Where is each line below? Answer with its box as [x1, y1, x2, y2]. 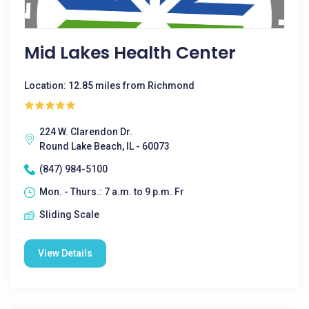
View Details [38, 248, 92, 259]
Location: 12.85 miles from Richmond [24, 80, 195, 91]
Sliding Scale [39, 209, 99, 220]
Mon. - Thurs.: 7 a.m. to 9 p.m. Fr [39, 186, 184, 197]
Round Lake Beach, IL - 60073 [39, 141, 170, 152]
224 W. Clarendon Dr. [39, 126, 132, 137]
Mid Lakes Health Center [24, 41, 236, 65]
